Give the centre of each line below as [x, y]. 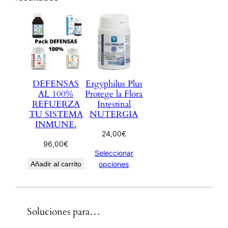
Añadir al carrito [56, 164]
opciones [114, 164]
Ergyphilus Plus [114, 84]
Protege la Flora [114, 94]
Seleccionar [114, 153]
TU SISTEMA [56, 115]
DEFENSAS [56, 84]
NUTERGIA [114, 115]
